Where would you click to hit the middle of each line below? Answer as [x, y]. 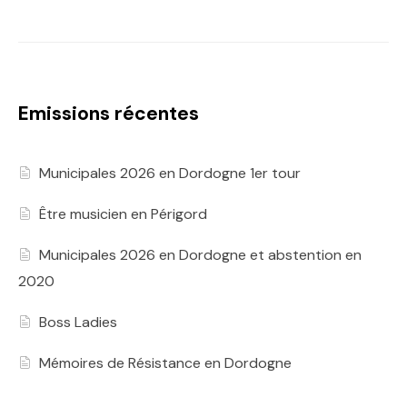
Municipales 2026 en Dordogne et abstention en [201, 255]
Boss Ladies [79, 323]
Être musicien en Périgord [124, 214]
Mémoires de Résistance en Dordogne [166, 363]
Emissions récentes [109, 114]
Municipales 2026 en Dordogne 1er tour [170, 174]
